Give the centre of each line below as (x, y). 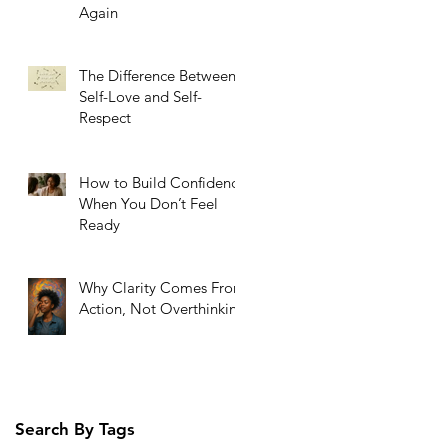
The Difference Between (157, 75)
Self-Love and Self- (140, 96)
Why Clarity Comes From (162, 287)
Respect (105, 117)
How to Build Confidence (162, 182)
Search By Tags (75, 428)
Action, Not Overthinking (162, 308)
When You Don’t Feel (148, 203)
